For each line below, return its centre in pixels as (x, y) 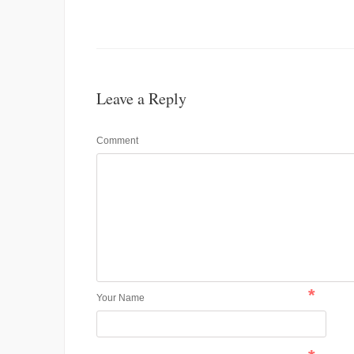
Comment (117, 141)
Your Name (121, 298)
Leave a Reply (141, 99)
